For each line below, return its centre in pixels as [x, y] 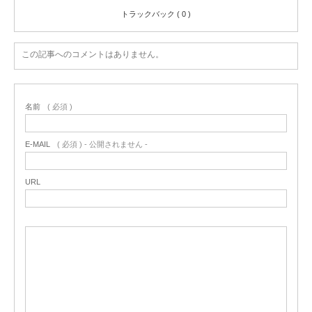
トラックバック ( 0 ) [156, 14]
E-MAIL [38, 145]
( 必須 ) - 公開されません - [102, 145]
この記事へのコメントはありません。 [93, 55]
